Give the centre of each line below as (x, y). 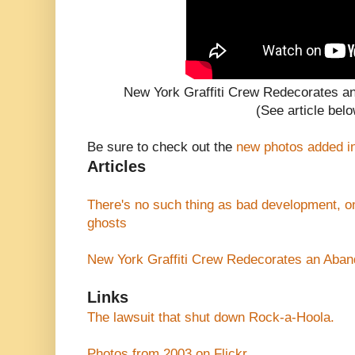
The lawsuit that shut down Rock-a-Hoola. (211, 318)
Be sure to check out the (162, 147)
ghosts (107, 223)
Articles (116, 167)
